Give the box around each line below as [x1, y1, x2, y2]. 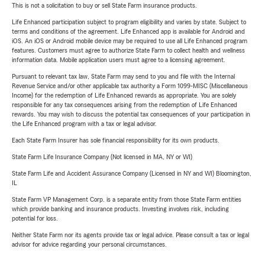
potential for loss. [12, 215, 58, 222]
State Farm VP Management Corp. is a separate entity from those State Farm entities [12, 196, 241, 203]
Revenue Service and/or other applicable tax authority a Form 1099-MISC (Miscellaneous [12, 82, 248, 90]
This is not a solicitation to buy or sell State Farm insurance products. [12, 2, 197, 9]
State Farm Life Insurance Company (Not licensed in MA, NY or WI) [12, 153, 192, 161]
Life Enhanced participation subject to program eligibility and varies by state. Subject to [12, 18, 246, 26]
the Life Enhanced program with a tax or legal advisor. [12, 120, 157, 128]
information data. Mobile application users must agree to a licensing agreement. [12, 56, 225, 64]
